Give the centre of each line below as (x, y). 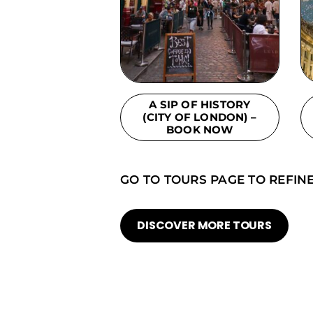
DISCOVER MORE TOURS (204, 226)
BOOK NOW (199, 129)
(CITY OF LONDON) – (200, 117)
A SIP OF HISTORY (200, 104)
